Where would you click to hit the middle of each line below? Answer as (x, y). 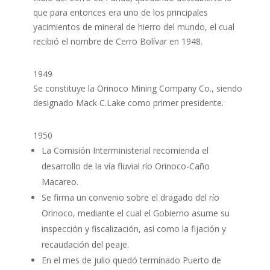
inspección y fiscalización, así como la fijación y (133, 229)
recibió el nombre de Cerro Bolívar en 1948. (118, 41)
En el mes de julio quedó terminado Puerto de (131, 260)
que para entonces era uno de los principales (120, 12)
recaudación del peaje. (85, 244)
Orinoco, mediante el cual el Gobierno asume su (135, 213)
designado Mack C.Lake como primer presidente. (128, 103)
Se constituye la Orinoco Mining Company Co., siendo (137, 88)
